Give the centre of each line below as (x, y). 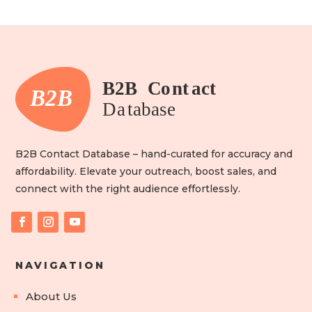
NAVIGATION (61, 266)
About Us (52, 297)
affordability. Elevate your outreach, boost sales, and (146, 172)
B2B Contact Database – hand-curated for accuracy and (154, 154)
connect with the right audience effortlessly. (128, 189)
